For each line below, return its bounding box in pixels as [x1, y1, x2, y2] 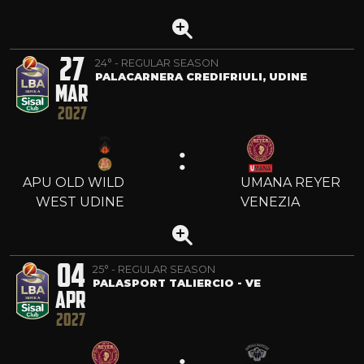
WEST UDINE [36, 193, 124, 210]
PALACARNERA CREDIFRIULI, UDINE [95, 70, 307, 83]
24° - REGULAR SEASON [95, 56, 219, 69]
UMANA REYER [240, 174, 340, 190]
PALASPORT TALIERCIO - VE [93, 276, 261, 289]
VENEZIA [240, 193, 300, 210]
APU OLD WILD [23, 174, 124, 190]
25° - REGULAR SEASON [93, 262, 215, 275]
